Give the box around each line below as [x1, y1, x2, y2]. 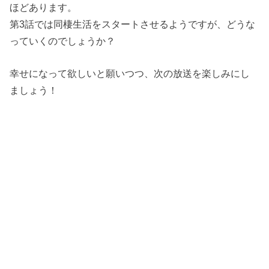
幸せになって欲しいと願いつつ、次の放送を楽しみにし [10, 67, 250, 79]
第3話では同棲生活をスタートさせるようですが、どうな [10, 18, 256, 29]
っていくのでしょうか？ [10, 35, 116, 46]
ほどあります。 [10, 1, 77, 13]
